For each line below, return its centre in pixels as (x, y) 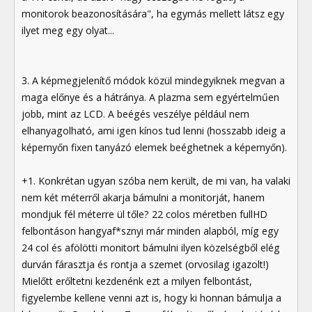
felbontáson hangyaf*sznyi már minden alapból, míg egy (150, 231)
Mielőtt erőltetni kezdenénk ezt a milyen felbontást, (137, 281)
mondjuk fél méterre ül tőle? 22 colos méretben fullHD (145, 214)
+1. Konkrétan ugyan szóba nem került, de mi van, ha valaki (156, 180)
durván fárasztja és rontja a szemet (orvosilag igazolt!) (145, 264)
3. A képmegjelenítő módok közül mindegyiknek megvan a (153, 80)
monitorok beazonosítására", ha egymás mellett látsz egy (153, 13)
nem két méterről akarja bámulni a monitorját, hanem (143, 197)
